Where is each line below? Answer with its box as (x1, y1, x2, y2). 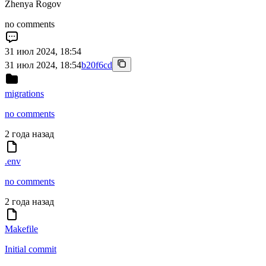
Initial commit (5, 244, 56, 255)
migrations (5, 88, 44, 99)
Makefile (5, 224, 38, 235)
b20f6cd (81, 60, 112, 71)
